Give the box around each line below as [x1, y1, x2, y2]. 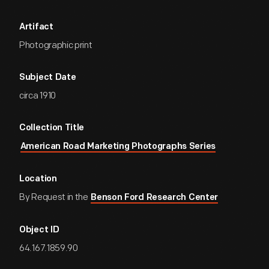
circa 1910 [19, 90, 56, 101]
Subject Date [19, 73, 76, 82]
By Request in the [19, 192, 90, 203]
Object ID [19, 226, 59, 235]
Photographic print [19, 40, 92, 51]
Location [19, 175, 57, 184]
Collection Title [19, 124, 85, 133]
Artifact [19, 23, 53, 32]
